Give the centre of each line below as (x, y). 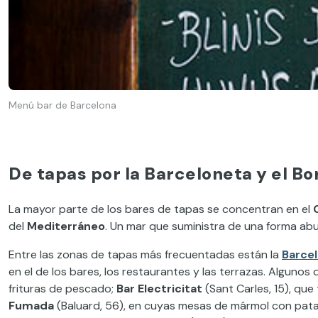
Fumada (31, 305)
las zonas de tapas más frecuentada (135, 254)
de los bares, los (77, 271)
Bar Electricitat (159, 288)
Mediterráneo (66, 226)
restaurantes (155, 271)
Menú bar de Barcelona (62, 105)
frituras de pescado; (62, 288)
